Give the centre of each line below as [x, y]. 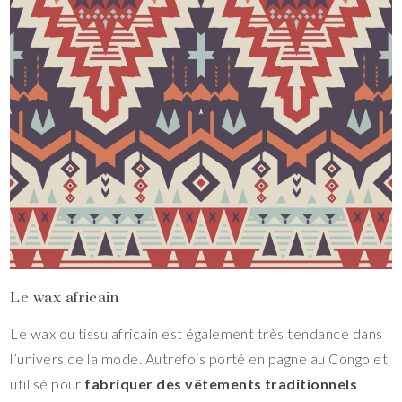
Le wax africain [65, 297]
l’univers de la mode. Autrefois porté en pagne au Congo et [199, 359]
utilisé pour [48, 384]
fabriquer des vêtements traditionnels [221, 384]
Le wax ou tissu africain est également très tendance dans [197, 334]
